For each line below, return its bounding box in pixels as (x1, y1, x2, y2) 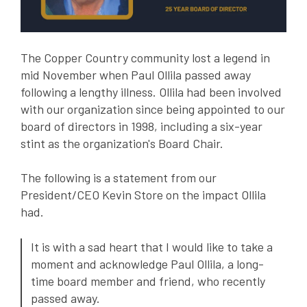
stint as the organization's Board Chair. (21, 136, 223, 151)
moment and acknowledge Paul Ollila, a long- (30, 256, 264, 271)
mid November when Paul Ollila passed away (21, 67, 251, 83)
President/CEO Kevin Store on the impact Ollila (21, 187, 266, 203)
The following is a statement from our (21, 170, 217, 186)
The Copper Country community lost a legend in (21, 50, 270, 66)
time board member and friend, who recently (30, 273, 265, 288)
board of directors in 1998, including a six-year (21, 119, 262, 134)
